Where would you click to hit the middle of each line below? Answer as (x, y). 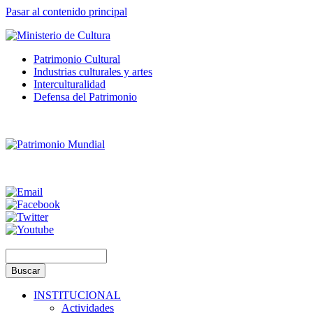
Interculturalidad (70, 84)
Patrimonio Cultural (77, 59)
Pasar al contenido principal (66, 12)
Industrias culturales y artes (93, 72)
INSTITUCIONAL (77, 295)
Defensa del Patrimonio (85, 97)
